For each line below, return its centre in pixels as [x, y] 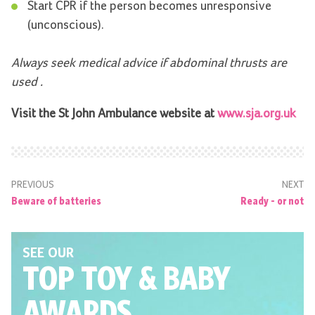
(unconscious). [65, 26]
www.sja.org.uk [257, 114]
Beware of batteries [56, 200]
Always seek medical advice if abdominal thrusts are [149, 64]
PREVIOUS [33, 185]
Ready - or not [272, 200]
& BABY [185, 277]
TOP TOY [77, 277]
